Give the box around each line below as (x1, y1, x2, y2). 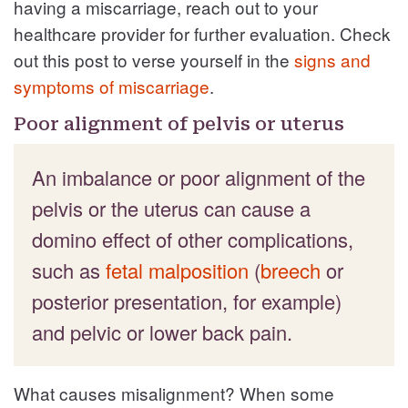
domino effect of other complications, (32, 224, 353, 253)
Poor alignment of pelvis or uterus (14, 112, 344, 135)
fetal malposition (106, 255, 249, 284)
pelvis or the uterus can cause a (32, 193, 311, 222)
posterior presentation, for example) (32, 286, 342, 315)
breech (260, 255, 321, 284)
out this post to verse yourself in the (14, 46, 294, 72)
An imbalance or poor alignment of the (32, 162, 365, 191)
